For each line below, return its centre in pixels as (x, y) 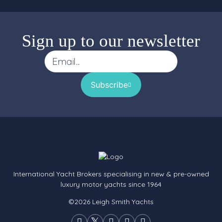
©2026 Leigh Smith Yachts (111, 202)
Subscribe (109, 85)
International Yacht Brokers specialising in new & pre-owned (111, 174)
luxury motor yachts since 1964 (111, 184)
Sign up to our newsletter (111, 41)
